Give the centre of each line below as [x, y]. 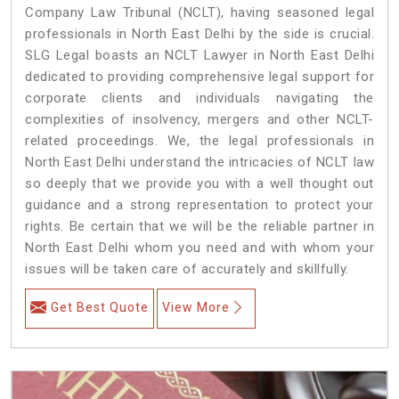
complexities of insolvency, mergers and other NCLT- [199, 119]
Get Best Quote [100, 307]
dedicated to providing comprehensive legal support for [199, 76]
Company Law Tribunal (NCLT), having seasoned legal [199, 12]
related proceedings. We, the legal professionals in [199, 140]
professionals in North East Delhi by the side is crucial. [199, 33]
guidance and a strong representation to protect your [199, 204]
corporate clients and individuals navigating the [199, 98]
